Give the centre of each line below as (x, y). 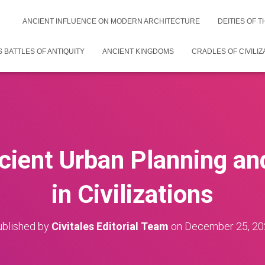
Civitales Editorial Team (110, 226)
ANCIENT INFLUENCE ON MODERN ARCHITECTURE (111, 21)
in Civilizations (132, 194)
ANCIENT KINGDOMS (138, 51)
